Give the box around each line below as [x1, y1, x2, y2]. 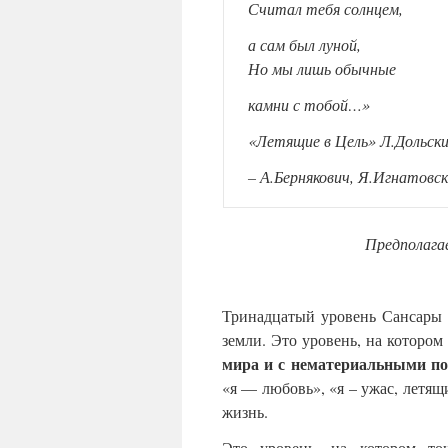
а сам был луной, [248, 34, 361, 56]
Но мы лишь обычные [248, 58, 396, 80]
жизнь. [222, 401, 268, 423]
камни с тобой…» [248, 94, 370, 116]
